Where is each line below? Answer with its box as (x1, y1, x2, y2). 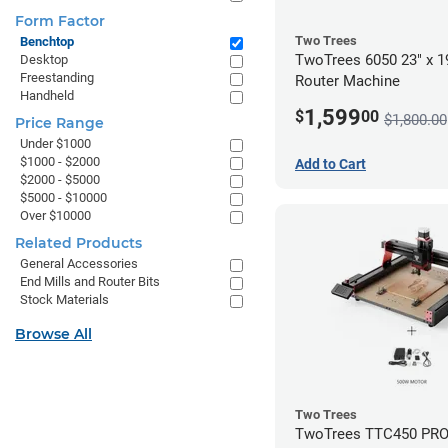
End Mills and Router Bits (20, 274, 160, 289)
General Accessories (20, 256, 138, 271)
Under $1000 (20, 136, 91, 151)
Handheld (20, 88, 74, 103)
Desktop (20, 52, 68, 67)
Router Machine (295, 72, 400, 90)
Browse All (15, 325, 92, 343)
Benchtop (20, 34, 74, 49)
